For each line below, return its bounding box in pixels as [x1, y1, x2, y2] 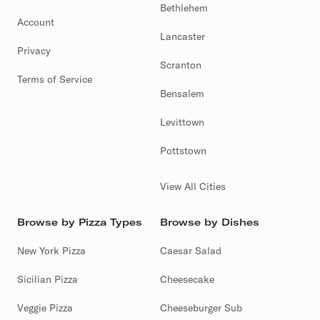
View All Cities [160, 180, 226, 194]
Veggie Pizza [17, 301, 73, 315]
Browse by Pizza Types [17, 216, 142, 229]
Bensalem [160, 87, 204, 101]
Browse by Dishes [160, 216, 259, 229]
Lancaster [160, 30, 205, 44]
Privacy [17, 44, 51, 58]
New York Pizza [17, 244, 86, 258]
